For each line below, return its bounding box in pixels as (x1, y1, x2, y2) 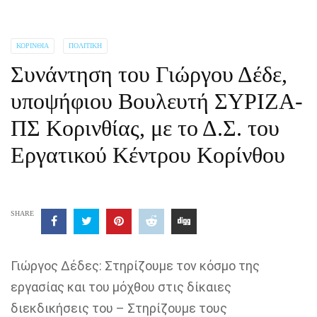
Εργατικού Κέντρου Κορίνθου (11, 142, 285, 168)
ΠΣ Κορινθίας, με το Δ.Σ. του (11, 115, 279, 141)
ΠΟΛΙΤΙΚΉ (69, 42, 102, 50)
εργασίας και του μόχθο (11, 279, 148, 294)
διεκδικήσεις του (11, 301, 113, 316)
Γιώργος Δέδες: (11, 258, 105, 273)
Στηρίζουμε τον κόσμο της (105, 258, 260, 273)
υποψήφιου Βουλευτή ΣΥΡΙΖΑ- (11, 88, 303, 114)
